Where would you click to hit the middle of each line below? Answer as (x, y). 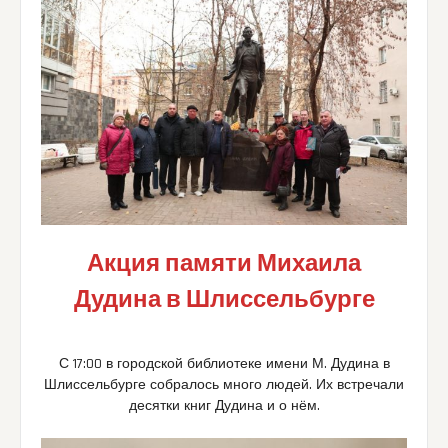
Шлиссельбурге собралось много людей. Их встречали (224, 385)
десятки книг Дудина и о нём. (224, 406)
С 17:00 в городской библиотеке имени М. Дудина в (224, 364)
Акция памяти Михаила (224, 264)
